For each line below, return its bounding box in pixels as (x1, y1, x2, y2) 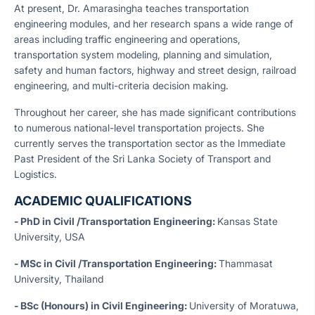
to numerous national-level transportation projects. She (14, 122, 264, 134)
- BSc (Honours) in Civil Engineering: (14, 300, 189, 311)
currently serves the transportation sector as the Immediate (14, 137, 285, 149)
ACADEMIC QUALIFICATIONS (14, 193, 192, 208)
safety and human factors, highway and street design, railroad (14, 64, 296, 76)
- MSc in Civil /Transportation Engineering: (14, 257, 219, 269)
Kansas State (217, 215, 278, 227)
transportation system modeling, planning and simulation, (14, 49, 272, 60)
